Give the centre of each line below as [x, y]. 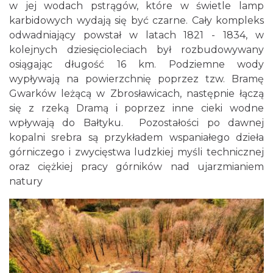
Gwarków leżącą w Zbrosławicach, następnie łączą [136, 93]
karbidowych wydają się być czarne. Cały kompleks [136, 20]
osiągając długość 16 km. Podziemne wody [136, 64]
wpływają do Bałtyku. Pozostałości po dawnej [136, 122]
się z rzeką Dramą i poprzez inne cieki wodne [136, 108]
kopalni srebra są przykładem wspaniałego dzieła [136, 137]
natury [26, 181]
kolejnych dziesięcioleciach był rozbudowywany [136, 49]
